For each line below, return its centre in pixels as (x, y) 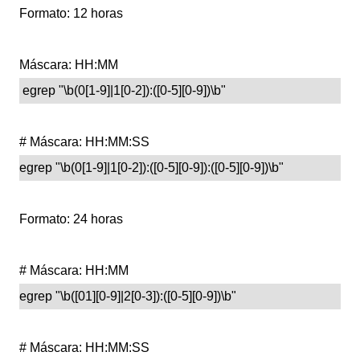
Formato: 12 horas (71, 14)
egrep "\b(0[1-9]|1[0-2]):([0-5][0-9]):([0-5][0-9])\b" (151, 168)
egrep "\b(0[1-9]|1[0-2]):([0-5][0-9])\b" (123, 91)
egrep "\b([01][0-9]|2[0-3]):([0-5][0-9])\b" (128, 297)
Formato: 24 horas (71, 219)
